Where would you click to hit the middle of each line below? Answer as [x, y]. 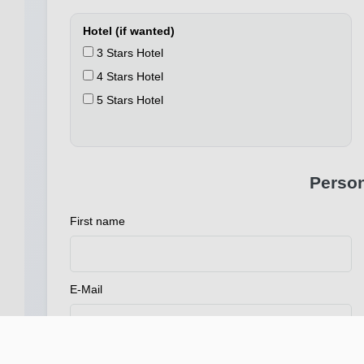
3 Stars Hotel [128, 53]
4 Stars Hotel [128, 77]
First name [97, 221]
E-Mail [86, 290]
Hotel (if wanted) [129, 31]
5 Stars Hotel [128, 100]
